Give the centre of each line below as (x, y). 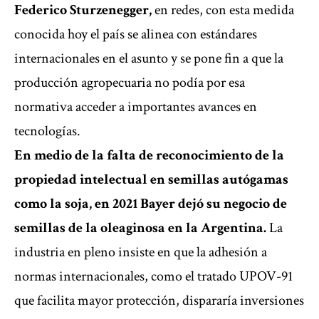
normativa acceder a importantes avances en (136, 107)
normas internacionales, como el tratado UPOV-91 (153, 277)
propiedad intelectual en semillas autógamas (151, 180)
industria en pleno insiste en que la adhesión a (141, 252)
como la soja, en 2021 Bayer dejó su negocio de (151, 204)
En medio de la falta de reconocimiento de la (149, 156)
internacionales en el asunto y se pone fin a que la (149, 59)
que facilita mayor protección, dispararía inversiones (159, 301)
